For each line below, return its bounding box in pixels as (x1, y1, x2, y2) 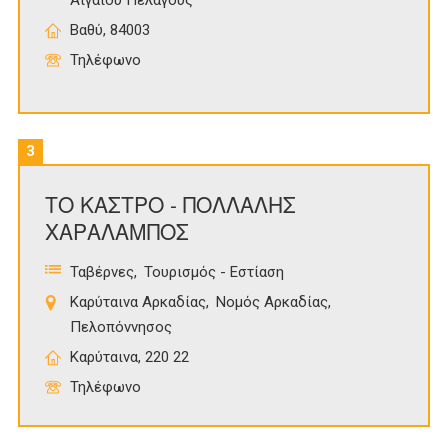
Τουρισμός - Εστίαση (144, 263, 284, 282)
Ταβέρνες (70, 263, 134, 282)
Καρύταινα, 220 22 (70, 348, 189, 367)
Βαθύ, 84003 (70, 21, 150, 40)
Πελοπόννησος (70, 318, 172, 337)
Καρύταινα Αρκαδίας (70, 293, 206, 312)
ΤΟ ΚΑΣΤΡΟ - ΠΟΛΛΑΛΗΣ (45, 189, 296, 220)
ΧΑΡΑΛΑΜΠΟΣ (45, 216, 189, 247)
